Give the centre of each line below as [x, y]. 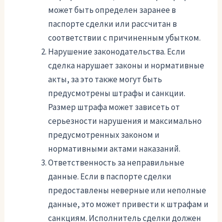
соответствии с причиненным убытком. [125, 37]
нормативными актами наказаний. [114, 148]
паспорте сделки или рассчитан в [113, 24]
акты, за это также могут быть [105, 79]
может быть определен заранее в [112, 10]
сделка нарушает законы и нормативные [126, 65]
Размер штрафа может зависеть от [114, 107]
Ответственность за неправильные [116, 162]
